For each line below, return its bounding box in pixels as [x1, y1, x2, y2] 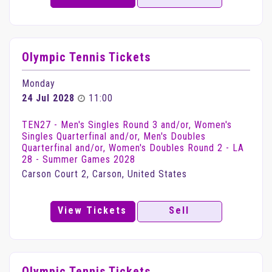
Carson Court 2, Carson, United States [22, 168, 187, 180]
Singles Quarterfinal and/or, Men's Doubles [22, 131, 206, 142]
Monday [22, 78, 55, 89]
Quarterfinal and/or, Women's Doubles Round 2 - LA [22, 142, 244, 154]
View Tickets [58, 205, 127, 216]
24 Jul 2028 [22, 92, 75, 104]
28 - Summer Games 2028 [22, 154, 135, 165]
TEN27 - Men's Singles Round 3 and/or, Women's [22, 119, 232, 131]
